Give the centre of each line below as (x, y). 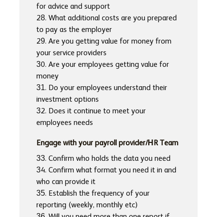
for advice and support (73, 7)
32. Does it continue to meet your (91, 112)
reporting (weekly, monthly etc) (87, 206)
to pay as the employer (74, 30)
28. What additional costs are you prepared (107, 19)
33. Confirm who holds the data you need (103, 159)
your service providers (71, 54)
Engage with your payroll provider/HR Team (107, 144)
